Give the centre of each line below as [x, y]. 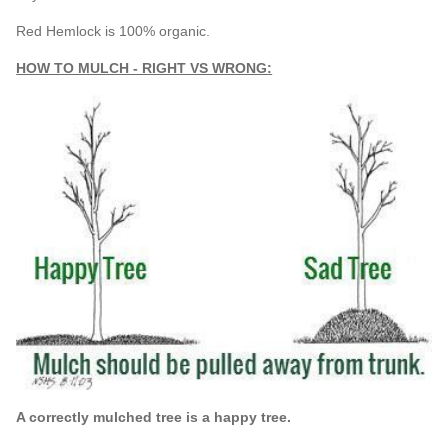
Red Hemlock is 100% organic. [113, 30]
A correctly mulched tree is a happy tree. [154, 416]
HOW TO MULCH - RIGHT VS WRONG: [144, 67]
